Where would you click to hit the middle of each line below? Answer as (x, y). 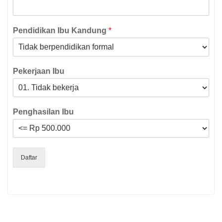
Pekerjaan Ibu (39, 71)
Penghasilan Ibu (43, 112)
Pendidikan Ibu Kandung (61, 30)
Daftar (29, 158)
